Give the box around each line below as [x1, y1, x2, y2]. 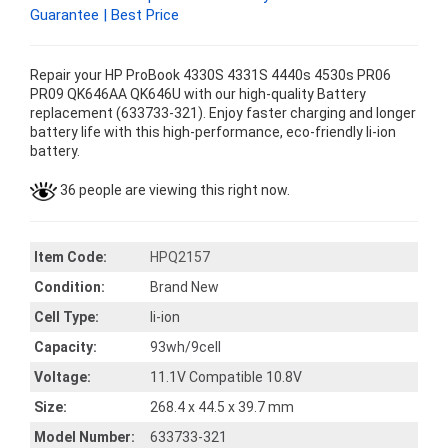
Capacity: [34, 339, 97, 355]
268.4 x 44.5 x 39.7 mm [150, 399, 294, 415]
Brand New [150, 279, 219, 295]
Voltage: [34, 369, 91, 385]
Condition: [34, 279, 105, 295]
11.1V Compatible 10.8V [150, 369, 302, 385]
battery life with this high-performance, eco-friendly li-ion [30, 124, 396, 140]
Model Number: [34, 429, 135, 445]
